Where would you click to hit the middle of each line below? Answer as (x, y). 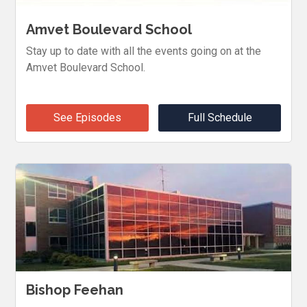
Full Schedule (220, 118)
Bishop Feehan (75, 290)
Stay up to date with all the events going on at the (144, 51)
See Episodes (87, 118)
